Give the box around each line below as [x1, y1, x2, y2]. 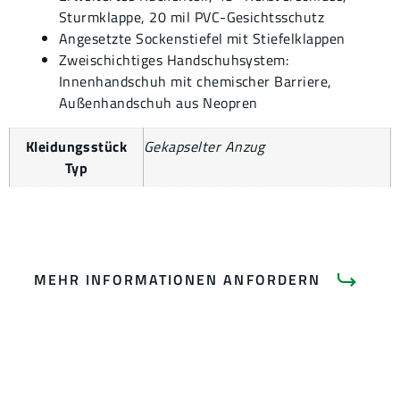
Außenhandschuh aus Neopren [59, 92, 258, 113]
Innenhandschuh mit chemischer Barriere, [59, 71, 332, 92]
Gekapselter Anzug [144, 136, 265, 157]
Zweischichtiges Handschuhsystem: [59, 49, 289, 71]
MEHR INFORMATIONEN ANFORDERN [33, 269, 321, 291]
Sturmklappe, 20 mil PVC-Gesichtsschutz [59, 6, 325, 28]
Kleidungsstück [25, 136, 128, 157]
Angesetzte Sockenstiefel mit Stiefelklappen [59, 28, 346, 49]
